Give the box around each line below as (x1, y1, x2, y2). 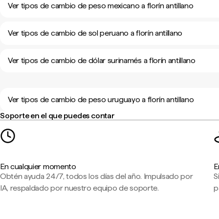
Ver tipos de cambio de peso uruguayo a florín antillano (8, 95, 194, 104)
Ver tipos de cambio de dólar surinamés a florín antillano (8, 56, 196, 65)
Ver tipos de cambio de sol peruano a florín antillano (8, 28, 183, 38)
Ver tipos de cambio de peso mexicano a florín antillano (8, 1, 194, 10)
